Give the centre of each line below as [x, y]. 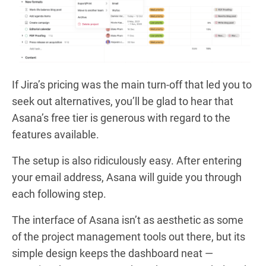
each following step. [59, 194]
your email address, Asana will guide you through [127, 177]
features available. [56, 134]
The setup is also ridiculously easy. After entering [127, 160]
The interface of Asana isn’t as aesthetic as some [128, 220]
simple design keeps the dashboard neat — [113, 253]
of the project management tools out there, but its [129, 236]
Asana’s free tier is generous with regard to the [121, 118]
